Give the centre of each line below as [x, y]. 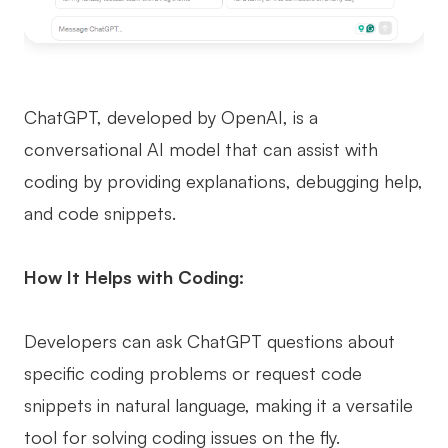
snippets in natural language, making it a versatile [218, 404]
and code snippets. [100, 212]
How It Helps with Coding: [134, 276]
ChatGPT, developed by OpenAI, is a [171, 116]
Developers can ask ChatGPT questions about [209, 340]
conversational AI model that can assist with [201, 148]
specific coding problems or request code [193, 372]
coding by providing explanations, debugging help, [223, 180]
